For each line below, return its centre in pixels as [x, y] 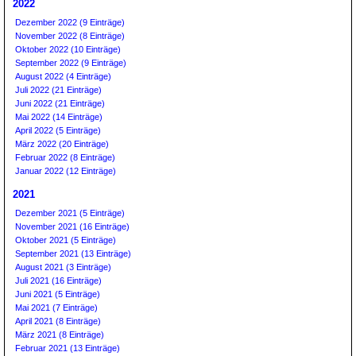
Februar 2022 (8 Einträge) [65, 157]
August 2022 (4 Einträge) [63, 76]
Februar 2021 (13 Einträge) [68, 348]
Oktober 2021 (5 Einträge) [66, 240]
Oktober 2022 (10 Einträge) [68, 49]
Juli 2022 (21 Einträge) [58, 90]
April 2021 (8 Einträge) [58, 321]
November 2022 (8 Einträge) [70, 36]
